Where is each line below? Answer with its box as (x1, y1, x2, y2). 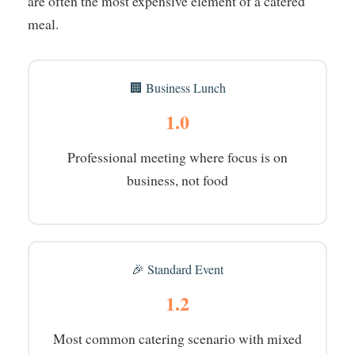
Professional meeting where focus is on (67, 147, 288, 166)
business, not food (127, 170, 228, 189)
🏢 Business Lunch (129, 78, 226, 96)
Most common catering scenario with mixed (53, 328, 302, 348)
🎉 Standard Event (132, 260, 223, 277)
